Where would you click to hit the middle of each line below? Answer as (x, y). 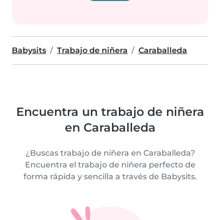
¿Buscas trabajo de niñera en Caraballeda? (110, 153)
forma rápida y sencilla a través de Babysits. (110, 177)
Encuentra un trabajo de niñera (110, 112)
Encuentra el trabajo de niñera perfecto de (110, 165)
